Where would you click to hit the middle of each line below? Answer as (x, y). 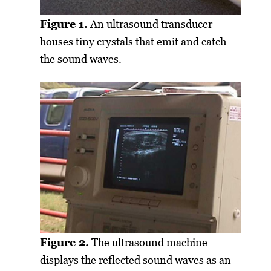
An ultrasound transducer (150, 24)
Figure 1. (64, 24)
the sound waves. (81, 59)
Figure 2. (65, 242)
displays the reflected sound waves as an (136, 260)
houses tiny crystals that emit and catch (133, 42)
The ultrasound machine (149, 242)
